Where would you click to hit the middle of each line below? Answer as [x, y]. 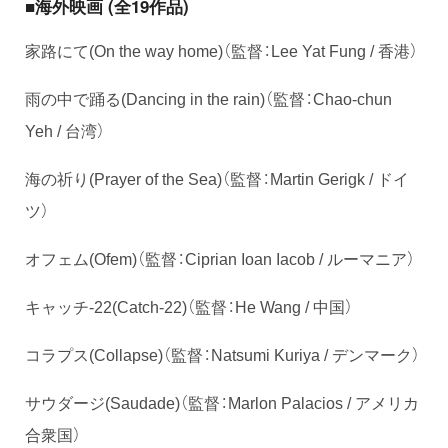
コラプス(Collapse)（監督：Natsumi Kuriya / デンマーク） [222, 353]
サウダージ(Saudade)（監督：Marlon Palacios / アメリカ [222, 401]
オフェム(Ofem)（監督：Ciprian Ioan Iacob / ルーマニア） [220, 257]
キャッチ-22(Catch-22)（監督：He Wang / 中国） [189, 305]
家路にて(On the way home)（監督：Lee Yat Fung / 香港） [221, 49]
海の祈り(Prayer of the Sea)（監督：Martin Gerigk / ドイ [217, 177]
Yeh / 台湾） [65, 129]
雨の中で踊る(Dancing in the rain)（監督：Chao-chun [208, 97]
